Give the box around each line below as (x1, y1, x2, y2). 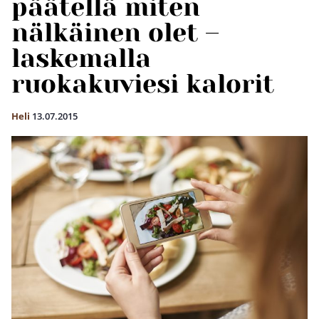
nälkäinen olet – (11, 18, 219, 48)
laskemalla (11, 43, 151, 73)
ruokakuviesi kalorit (11, 69, 274, 99)
